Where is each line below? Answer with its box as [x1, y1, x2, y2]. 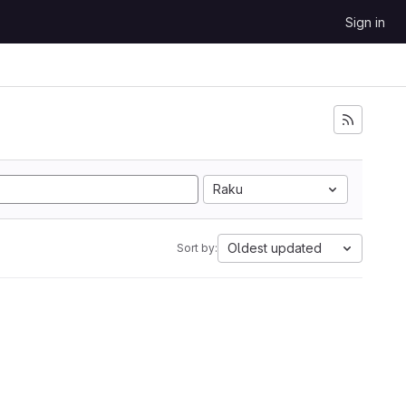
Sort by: [177, 241, 217, 255]
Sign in [345, 14, 385, 30]
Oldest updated [227, 240, 322, 256]
